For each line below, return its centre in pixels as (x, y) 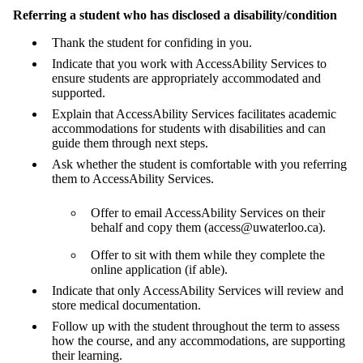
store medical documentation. (128, 305)
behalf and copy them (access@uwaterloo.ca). (210, 227)
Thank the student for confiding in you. (154, 42)
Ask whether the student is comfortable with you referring (199, 164)
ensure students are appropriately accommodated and (186, 78)
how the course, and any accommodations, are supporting (199, 340)
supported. (80, 92)
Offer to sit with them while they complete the (208, 254)
